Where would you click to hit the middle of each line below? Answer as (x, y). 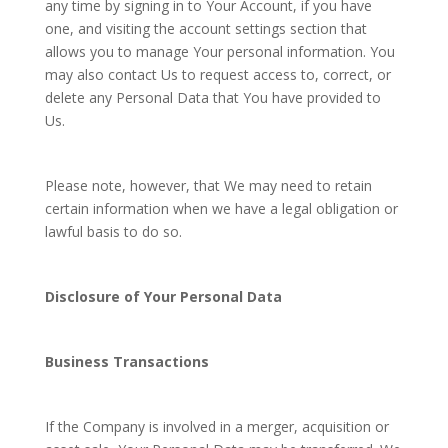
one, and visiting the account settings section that (205, 28)
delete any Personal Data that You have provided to (212, 97)
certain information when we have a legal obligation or (221, 208)
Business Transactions (126, 361)
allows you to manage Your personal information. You (219, 51)
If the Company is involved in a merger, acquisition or (216, 426)
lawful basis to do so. (113, 231)
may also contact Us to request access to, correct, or (217, 74)
